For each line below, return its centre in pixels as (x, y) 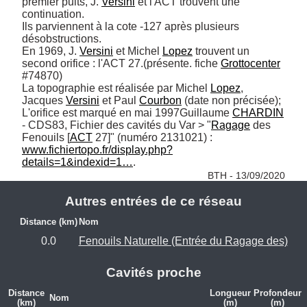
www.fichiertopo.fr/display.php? (97, 150)
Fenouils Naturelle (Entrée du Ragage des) (183, 241)
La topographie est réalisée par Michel (116, 88)
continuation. (54, 14)
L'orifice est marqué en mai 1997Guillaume (127, 113)
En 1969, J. (51, 51)
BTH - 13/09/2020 (246, 176)
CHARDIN (258, 113)
